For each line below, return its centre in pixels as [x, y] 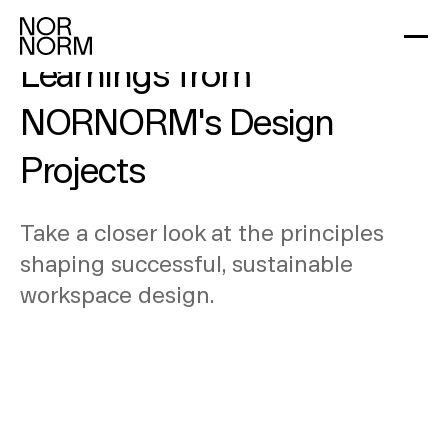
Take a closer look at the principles [201, 231]
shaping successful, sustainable [186, 262]
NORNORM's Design [176, 120]
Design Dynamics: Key [186, 24]
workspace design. [116, 293]
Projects [82, 168]
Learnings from [135, 72]
